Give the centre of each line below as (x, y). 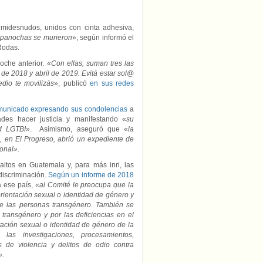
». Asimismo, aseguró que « (77, 129)
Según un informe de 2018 (91, 175)
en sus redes (112, 83)
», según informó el (103, 38)
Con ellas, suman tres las (92, 63)
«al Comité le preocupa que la (85, 185)
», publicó (72, 83)
